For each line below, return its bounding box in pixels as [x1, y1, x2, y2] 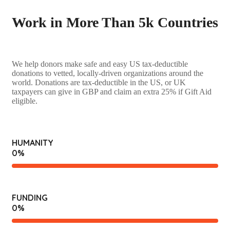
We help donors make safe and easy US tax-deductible [12, 59, 188, 68]
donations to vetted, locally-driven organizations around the [12, 68, 203, 78]
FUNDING [12, 192, 48, 203]
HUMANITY [12, 137, 53, 148]
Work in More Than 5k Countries [12, 14, 218, 31]
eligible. [12, 96, 37, 105]
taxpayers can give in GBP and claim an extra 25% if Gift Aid [12, 87, 212, 96]
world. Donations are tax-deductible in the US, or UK [12, 78, 186, 87]
